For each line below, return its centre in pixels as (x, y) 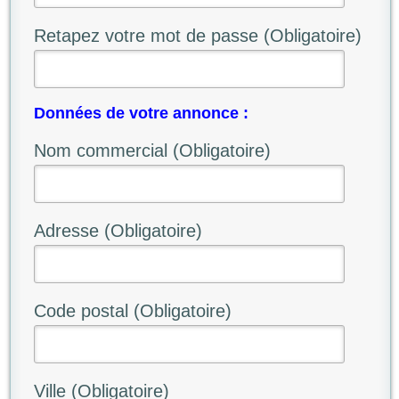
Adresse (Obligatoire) (118, 231)
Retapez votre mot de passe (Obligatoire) (197, 36)
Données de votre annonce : (141, 114)
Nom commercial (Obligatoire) (152, 151)
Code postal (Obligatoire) (132, 311)
